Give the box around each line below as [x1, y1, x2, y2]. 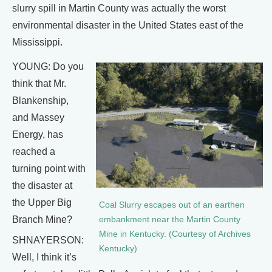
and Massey [12, 112, 64, 123]
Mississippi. [12, 36, 63, 47]
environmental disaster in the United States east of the [12, 19, 243, 30]
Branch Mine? [12, 214, 72, 225]
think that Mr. [12, 78, 66, 89]
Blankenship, [12, 95, 69, 106]
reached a [12, 146, 55, 157]
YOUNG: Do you [12, 61, 84, 72]
